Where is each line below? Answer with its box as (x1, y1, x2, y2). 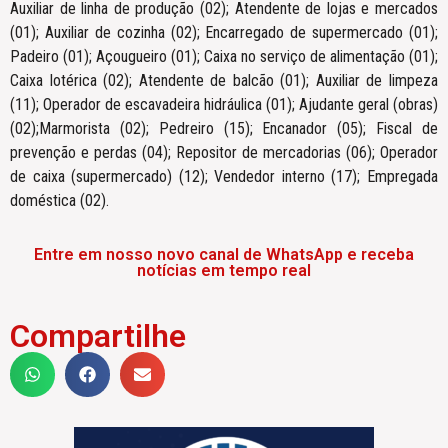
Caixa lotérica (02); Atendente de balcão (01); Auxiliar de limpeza (10, 70, 438, 90)
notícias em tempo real (137, 261, 311, 281)
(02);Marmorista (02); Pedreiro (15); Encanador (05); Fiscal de (10, 118, 438, 138)
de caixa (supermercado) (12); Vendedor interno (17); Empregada (10, 166, 438, 186)
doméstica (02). (10, 190, 109, 210)
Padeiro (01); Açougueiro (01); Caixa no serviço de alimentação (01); (10, 46, 438, 66)
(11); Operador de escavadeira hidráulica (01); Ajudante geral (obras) (10, 94, 438, 114)
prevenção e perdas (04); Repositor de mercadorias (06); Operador (10, 142, 438, 162)
